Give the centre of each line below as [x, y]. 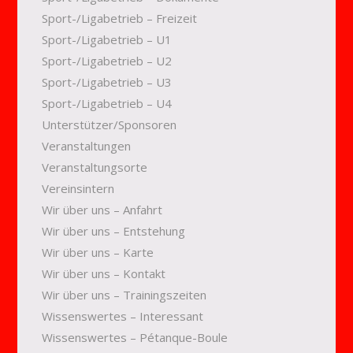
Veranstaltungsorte [94, 167]
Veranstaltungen [86, 146]
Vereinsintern [78, 188]
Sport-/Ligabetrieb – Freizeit [119, 18]
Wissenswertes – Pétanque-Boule [134, 337]
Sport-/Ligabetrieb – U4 [106, 103]
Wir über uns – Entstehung [113, 231]
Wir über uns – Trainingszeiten [124, 295]
